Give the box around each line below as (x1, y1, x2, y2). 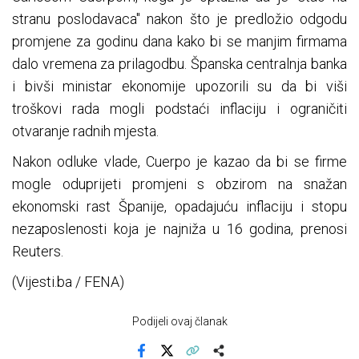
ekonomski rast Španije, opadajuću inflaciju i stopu (12, 198, 347, 216)
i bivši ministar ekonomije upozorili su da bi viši (12, 78, 347, 95)
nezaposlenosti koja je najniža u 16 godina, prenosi (12, 220, 347, 238)
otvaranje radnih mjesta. (12, 123, 159, 140)
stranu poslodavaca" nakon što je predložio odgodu (12, 10, 347, 28)
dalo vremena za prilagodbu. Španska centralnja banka (12, 55, 347, 73)
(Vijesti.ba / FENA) (12, 273, 124, 291)
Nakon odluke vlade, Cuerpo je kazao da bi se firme (12, 153, 347, 171)
